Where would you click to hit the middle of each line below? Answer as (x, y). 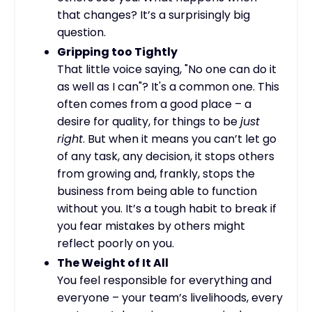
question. (81, 32)
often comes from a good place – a (154, 104)
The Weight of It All (113, 263)
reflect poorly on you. (116, 243)
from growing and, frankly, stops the (156, 173)
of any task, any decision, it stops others (166, 156)
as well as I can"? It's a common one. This (168, 86)
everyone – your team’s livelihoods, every (170, 298)
